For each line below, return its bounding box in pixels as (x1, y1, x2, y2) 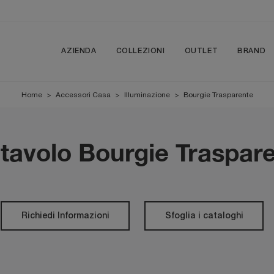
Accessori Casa (55, 91, 111, 99)
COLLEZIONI (116, 48, 165, 54)
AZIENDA (61, 48, 97, 54)
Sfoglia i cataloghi (165, 212, 243, 220)
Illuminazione (124, 91, 170, 99)
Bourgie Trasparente (183, 91, 253, 99)
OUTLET (184, 48, 218, 54)
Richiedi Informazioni (21, 212, 109, 220)
